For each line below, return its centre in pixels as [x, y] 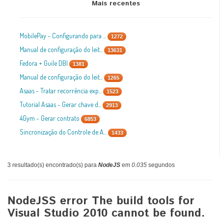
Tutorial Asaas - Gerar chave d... [61, 104]
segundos [161, 165]
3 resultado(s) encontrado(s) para [53, 165]
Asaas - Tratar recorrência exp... [61, 91]
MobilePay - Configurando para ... [64, 36]
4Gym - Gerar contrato [50, 118]
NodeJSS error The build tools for [101, 201]
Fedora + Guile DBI [44, 63]
